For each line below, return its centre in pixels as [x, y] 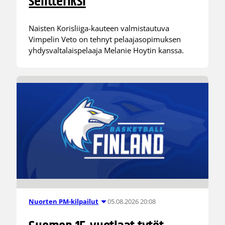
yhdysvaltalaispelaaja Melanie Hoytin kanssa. [106, 50]
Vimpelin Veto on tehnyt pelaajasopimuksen [105, 39]
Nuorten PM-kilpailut [64, 202]
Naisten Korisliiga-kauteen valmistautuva [99, 28]
